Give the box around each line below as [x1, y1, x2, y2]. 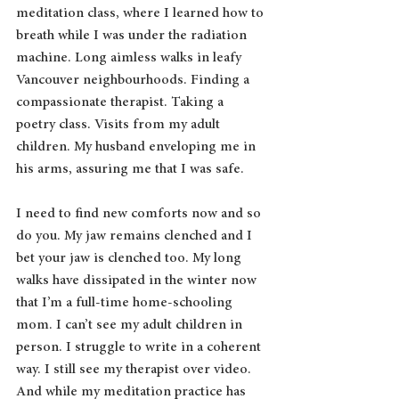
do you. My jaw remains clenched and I [16, 228, 256, 243]
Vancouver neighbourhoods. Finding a [16, 72, 253, 87]
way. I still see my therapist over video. [16, 362, 255, 377]
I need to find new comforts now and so [16, 206, 265, 221]
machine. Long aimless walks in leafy [16, 50, 245, 65]
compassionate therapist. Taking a [16, 94, 227, 110]
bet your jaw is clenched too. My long [16, 250, 245, 265]
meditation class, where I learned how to [16, 5, 267, 20]
